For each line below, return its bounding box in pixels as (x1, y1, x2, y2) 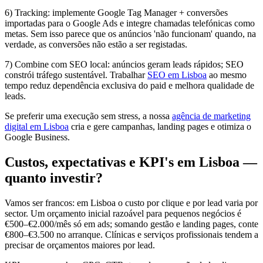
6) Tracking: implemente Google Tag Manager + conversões (5, 8, 228, 18)
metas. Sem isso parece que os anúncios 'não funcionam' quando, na (5, 29, 256, 39)
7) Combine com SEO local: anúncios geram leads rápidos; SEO (5, 59, 244, 70)
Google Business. (5, 132, 70, 143)
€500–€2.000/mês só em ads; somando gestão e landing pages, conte (5, 219, 258, 230)
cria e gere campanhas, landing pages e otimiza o (69, 122, 251, 132)
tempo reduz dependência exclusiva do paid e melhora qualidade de (5, 80, 254, 91)
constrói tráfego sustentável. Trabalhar (5, 70, 147, 80)
